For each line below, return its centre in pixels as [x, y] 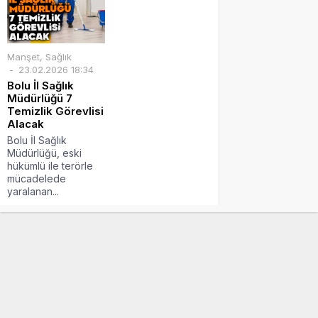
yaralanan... [33, 191]
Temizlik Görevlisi [55, 111]
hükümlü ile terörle [50, 165]
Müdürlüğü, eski [44, 153]
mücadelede [37, 178]
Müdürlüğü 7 [40, 98]
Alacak [26, 124]
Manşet [23, 56]
